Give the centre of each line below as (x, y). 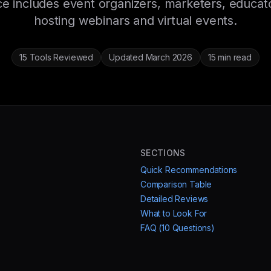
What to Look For (174, 213)
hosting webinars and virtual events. (135, 21)
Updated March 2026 (151, 57)
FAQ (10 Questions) (178, 228)
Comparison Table (176, 184)
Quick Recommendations (189, 170)
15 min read (230, 57)
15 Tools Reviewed (57, 57)
